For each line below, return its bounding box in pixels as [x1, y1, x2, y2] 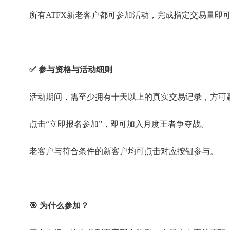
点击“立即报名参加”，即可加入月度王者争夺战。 [29, 120, 209, 129]
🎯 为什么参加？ [29, 201, 89, 210]
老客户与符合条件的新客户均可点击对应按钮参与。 [29, 147, 218, 156]
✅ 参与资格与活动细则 [29, 65, 112, 74]
